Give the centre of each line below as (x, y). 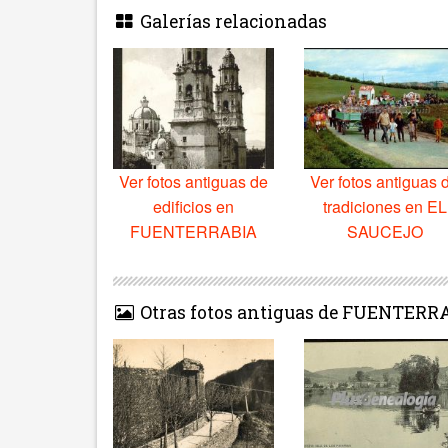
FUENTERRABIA (194, 231)
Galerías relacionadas (231, 21)
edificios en (194, 206)
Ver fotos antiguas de (194, 181)
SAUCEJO (384, 231)
